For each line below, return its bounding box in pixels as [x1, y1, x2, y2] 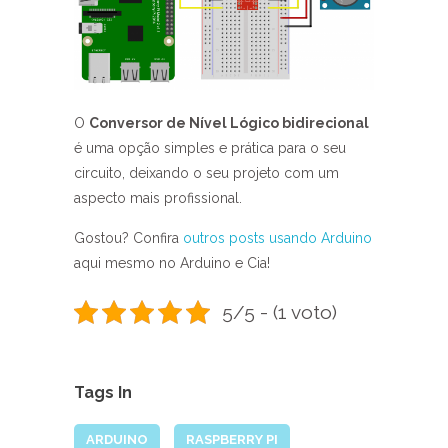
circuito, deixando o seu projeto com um [74, 165, 339, 181]
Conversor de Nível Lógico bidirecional [89, 115, 369, 131]
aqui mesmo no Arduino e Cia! [74, 255, 270, 271]
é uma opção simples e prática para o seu [74, 140, 346, 156]
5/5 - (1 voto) [221, 301, 337, 323]
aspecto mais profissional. [74, 190, 242, 206]
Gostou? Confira [74, 230, 183, 246]
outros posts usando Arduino [183, 230, 372, 246]
